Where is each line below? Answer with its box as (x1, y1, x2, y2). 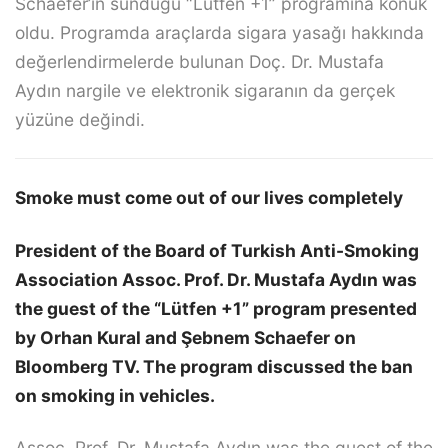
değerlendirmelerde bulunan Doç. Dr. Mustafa (15, 51, 384, 73)
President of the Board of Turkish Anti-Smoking (15, 239, 419, 261)
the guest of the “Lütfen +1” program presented (15, 297, 417, 319)
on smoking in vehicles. (15, 384, 215, 406)
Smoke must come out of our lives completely (15, 186, 403, 208)
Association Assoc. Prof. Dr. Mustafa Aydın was (15, 268, 417, 290)
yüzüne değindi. (15, 109, 145, 131)
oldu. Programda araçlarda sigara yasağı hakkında (15, 22, 424, 44)
